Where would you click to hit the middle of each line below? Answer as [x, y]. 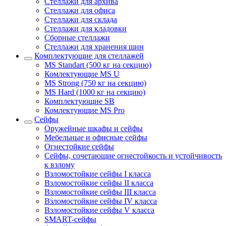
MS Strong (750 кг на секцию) [95, 83]
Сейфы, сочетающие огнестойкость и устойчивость [133, 155]
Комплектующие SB [79, 101]
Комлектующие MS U [82, 74]
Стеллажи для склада [81, 19]
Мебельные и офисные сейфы [96, 137]
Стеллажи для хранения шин [94, 46]
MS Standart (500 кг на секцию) [98, 65]
